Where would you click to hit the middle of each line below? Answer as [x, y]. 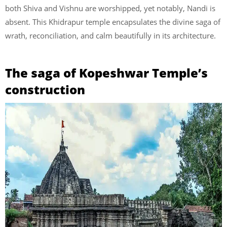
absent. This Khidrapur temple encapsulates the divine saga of [113, 22]
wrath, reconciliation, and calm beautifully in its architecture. [111, 35]
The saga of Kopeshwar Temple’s [106, 72]
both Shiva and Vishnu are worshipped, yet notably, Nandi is [110, 8]
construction [45, 89]
